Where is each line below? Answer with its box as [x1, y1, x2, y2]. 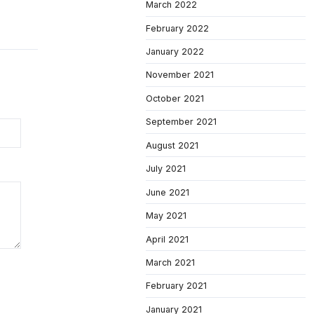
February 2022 [146, 22, 209, 34]
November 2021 [146, 69, 214, 81]
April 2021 [146, 233, 189, 245]
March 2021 [146, 257, 195, 268]
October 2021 [146, 93, 204, 104]
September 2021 [146, 116, 217, 128]
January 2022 [146, 46, 204, 57]
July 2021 [146, 163, 186, 175]
